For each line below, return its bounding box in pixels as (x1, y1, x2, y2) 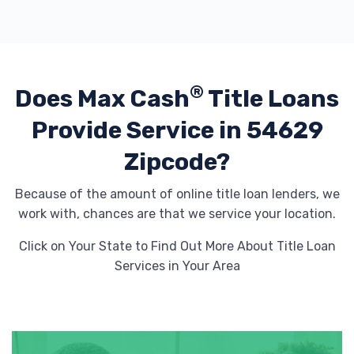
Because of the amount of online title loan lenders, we (14, 186, 340, 201)
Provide (31, 116, 126, 145)
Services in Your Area (114, 258, 240, 273)
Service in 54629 (126, 116, 323, 145)
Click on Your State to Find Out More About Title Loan (18, 239, 336, 254)
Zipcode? (124, 148, 230, 176)
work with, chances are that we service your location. (18, 206, 336, 221)
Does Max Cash (15, 85, 190, 113)
